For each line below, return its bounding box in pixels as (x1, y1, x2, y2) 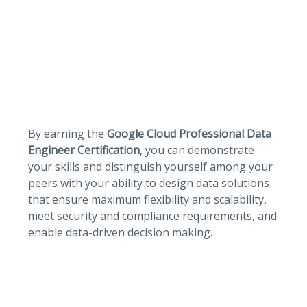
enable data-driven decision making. (28, 224, 212, 240)
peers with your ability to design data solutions (28, 175, 269, 191)
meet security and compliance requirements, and (28, 208, 277, 223)
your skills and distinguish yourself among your (28, 158, 273, 174)
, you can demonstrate (140, 142, 254, 158)
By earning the (28, 125, 107, 141)
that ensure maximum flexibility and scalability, (28, 191, 267, 207)
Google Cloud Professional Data (107, 125, 271, 141)
